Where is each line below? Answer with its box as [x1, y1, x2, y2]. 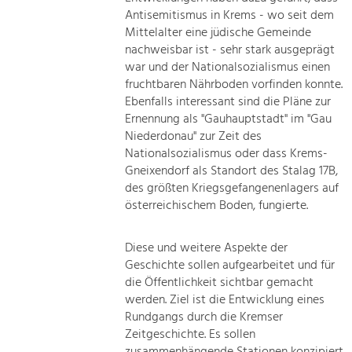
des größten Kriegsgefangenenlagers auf [125, 178, 339, 199]
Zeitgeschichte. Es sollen [125, 324, 256, 345]
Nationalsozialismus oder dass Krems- [125, 143, 328, 164]
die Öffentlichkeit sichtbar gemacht [125, 272, 314, 293]
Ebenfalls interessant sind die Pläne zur [125, 91, 332, 112]
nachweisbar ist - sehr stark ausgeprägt [125, 39, 335, 60]
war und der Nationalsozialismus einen [125, 57, 331, 78]
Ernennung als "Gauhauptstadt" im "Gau [125, 108, 332, 130]
